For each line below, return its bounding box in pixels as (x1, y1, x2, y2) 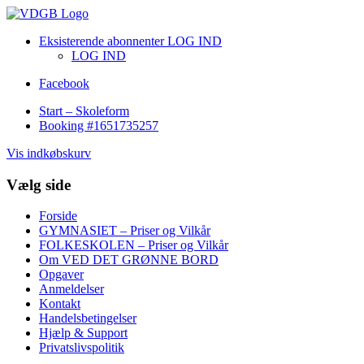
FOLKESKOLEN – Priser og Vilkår (39, 238, 228, 253)
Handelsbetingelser (39, 311, 136, 326)
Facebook (39, 76, 89, 90)
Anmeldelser (39, 282, 104, 297)
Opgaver (39, 267, 84, 282)
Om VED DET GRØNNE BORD (39, 253, 219, 267)
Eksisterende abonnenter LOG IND (39, 34, 222, 48)
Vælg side (6, 175, 71, 193)
